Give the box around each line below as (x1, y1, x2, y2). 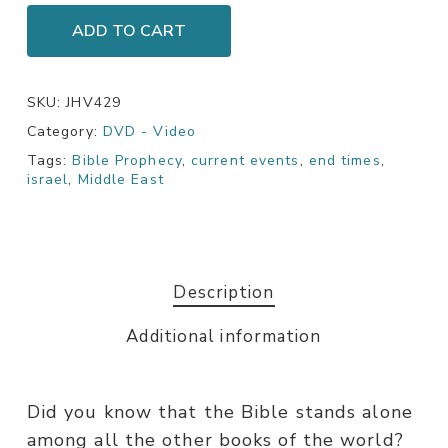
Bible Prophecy (72, 151, 182, 171)
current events (191, 151, 300, 171)
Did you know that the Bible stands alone (26, 400, 413, 425)
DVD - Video (102, 122, 196, 142)
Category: (26, 122, 103, 142)
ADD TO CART (71, 20, 186, 43)
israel (26, 170, 69, 190)
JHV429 (66, 93, 121, 113)
